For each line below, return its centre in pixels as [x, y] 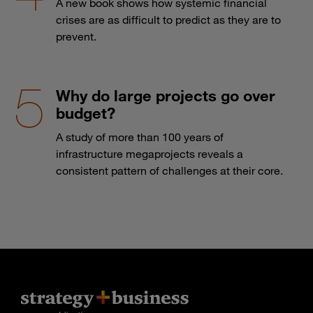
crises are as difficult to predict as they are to [168, 20]
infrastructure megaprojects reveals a [150, 154]
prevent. [76, 37]
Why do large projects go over [166, 96]
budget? [86, 113]
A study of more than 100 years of [140, 137]
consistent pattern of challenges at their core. [169, 171]
